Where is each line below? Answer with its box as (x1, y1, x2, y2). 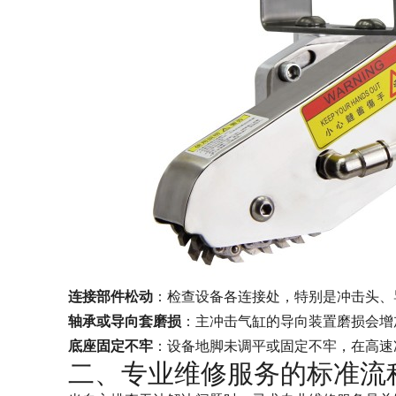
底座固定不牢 (68, 339, 153, 354)
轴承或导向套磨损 (68, 314, 181, 330)
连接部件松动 (68, 289, 153, 305)
